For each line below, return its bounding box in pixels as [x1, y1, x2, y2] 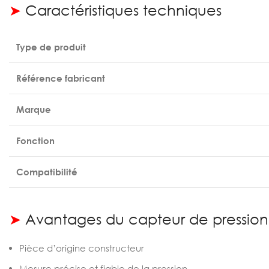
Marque [16, 104, 51, 115]
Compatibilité [16, 166, 77, 177]
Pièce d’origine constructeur [19, 243, 144, 253]
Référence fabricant [16, 73, 105, 83]
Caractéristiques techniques [21, 1, 222, 19]
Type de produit [16, 41, 86, 52]
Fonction [16, 135, 55, 146]
